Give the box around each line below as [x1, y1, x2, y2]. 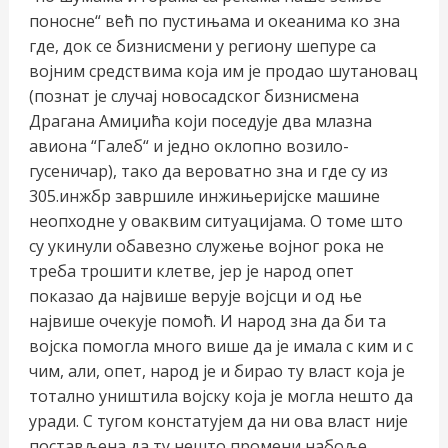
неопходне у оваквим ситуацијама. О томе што [28, 209, 403, 232]
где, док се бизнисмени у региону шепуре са [28, 34, 376, 57]
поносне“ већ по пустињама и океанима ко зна [28, 9, 400, 32]
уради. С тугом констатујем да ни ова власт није [28, 409, 408, 432]
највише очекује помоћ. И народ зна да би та [28, 309, 386, 332]
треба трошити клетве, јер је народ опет [28, 259, 354, 282]
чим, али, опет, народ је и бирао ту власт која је [28, 359, 405, 382]
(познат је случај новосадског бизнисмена [28, 84, 359, 107]
